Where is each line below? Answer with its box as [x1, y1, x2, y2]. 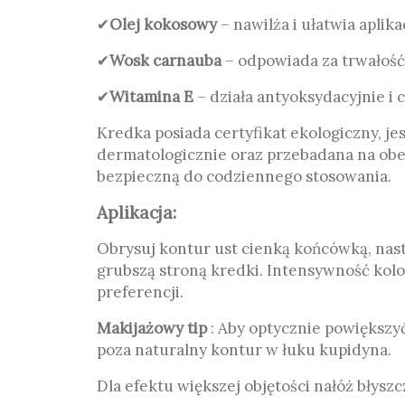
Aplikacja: [97, 202, 176, 223]
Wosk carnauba [109, 51, 221, 71]
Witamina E [109, 87, 193, 107]
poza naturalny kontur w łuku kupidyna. [97, 340, 391, 360]
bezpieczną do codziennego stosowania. [97, 166, 391, 186]
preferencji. [97, 282, 184, 302]
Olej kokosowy [109, 14, 217, 34]
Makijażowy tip [97, 318, 207, 338]
